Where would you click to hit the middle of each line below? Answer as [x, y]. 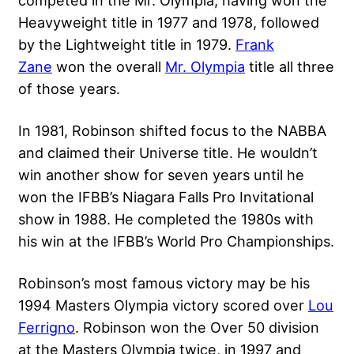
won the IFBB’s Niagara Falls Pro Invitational [166, 196]
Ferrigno [47, 327]
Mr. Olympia [205, 66]
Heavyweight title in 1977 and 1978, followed [169, 22]
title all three [290, 66]
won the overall [109, 66]
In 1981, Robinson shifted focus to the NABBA [172, 130]
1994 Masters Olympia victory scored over [163, 305]
